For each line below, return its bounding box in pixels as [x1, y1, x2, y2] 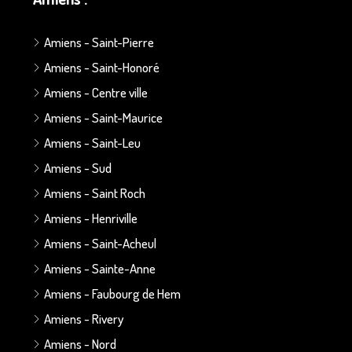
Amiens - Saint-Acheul [44, 234, 156, 251]
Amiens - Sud [44, 159, 112, 176]
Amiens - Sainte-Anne [44, 259, 156, 277]
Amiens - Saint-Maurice [44, 108, 163, 126]
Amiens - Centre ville [44, 83, 148, 101]
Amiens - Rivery [44, 310, 123, 327]
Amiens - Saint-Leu [44, 134, 141, 151]
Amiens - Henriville [44, 209, 137, 226]
